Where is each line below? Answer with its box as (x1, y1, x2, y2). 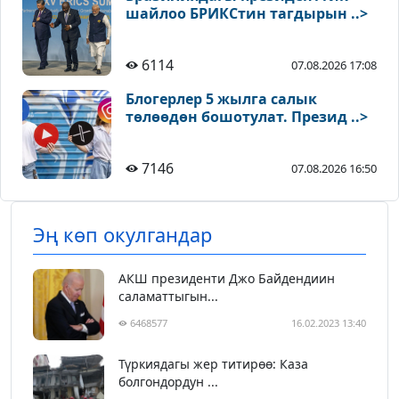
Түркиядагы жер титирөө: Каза (118, 355, 308, 373)
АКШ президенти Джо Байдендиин (118, 270, 335, 288)
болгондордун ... (118, 373, 218, 391)
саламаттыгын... (118, 288, 218, 305)
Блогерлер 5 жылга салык (126, 89, 317, 110)
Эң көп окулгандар (33, 222, 212, 248)
